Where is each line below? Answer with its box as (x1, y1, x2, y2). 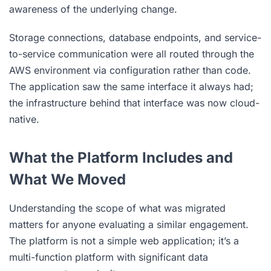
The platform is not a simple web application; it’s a (9, 234, 239, 247)
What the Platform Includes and (9, 148, 233, 166)
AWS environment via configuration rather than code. (9, 64, 251, 76)
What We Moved (9, 170, 126, 188)
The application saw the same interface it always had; (9, 80, 253, 93)
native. (9, 113, 39, 125)
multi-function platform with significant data (9, 250, 208, 263)
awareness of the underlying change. (9, 2, 177, 15)
